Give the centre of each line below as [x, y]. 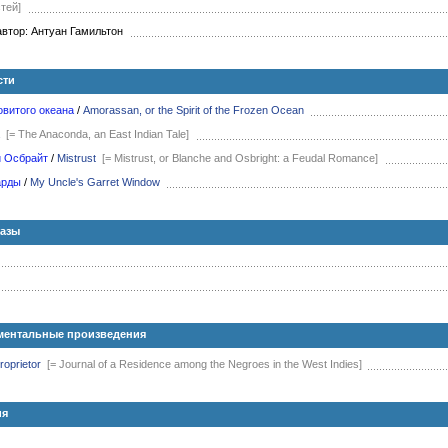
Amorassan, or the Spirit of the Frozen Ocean [193, 110]
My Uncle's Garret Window [95, 182]
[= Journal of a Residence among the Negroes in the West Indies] [204, 364]
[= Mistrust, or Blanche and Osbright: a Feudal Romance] [240, 158]
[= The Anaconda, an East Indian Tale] [97, 134]
